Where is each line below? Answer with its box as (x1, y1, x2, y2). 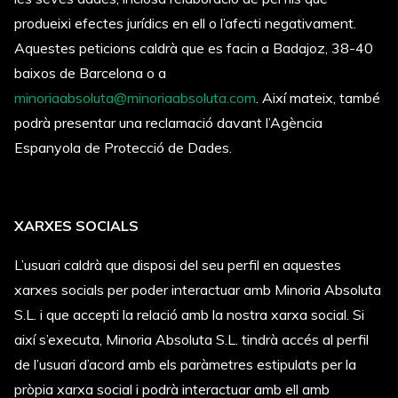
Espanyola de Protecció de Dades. (14, 139, 235, 156)
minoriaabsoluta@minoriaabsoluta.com (14, 89, 256, 107)
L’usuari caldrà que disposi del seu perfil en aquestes (14, 256, 341, 274)
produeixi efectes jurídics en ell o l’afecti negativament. (14, 14, 356, 32)
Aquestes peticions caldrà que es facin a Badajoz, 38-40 (14, 39, 373, 57)
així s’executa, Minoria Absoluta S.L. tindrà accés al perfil (14, 330, 369, 348)
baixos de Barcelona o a (14, 64, 166, 82)
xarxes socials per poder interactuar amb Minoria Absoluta (14, 281, 381, 298)
